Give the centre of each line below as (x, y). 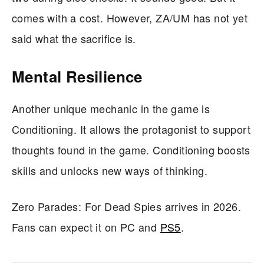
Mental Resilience (77, 76)
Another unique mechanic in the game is (111, 108)
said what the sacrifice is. (74, 38)
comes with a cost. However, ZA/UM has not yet (130, 17)
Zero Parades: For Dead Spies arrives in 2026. (126, 206)
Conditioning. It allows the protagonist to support (131, 129)
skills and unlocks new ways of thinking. (110, 170)
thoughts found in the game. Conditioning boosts (131, 149)
